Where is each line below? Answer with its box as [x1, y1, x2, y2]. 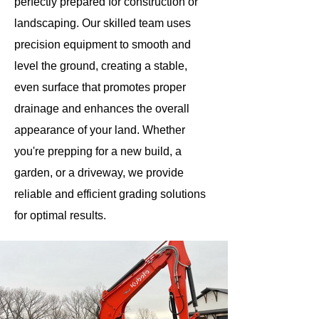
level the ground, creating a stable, [14, 60, 187, 72]
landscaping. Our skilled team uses [14, 17, 191, 29]
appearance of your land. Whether [14, 124, 185, 136]
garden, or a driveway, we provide [14, 167, 184, 179]
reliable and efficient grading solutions [14, 188, 206, 200]
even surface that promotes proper [14, 81, 186, 93]
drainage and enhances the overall [14, 103, 189, 115]
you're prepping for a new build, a [14, 145, 182, 157]
